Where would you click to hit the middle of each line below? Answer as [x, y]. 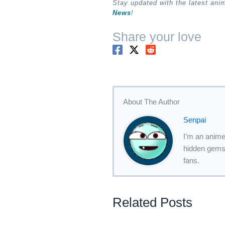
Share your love [157, 37]
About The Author [151, 101]
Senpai [194, 120]
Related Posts [152, 203]
